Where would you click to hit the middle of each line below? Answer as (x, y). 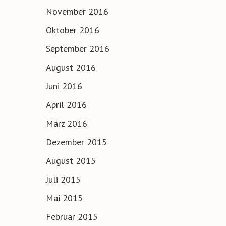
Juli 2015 (63, 180)
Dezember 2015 (76, 142)
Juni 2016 (64, 86)
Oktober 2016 (73, 30)
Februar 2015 (72, 217)
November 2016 (77, 12)
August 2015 (71, 161)
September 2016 (78, 49)
